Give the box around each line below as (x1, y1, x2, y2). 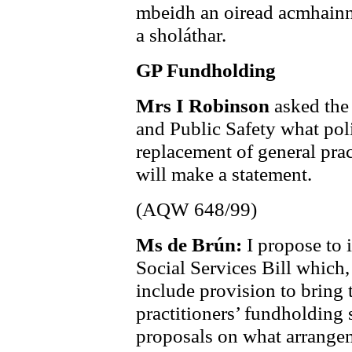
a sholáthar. (136, 24, 226, 46)
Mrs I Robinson (136, 94, 274, 116)
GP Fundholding (136, 59, 276, 81)
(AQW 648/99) (136, 198, 257, 220)
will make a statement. (136, 163, 312, 185)
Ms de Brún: (136, 233, 247, 255)
